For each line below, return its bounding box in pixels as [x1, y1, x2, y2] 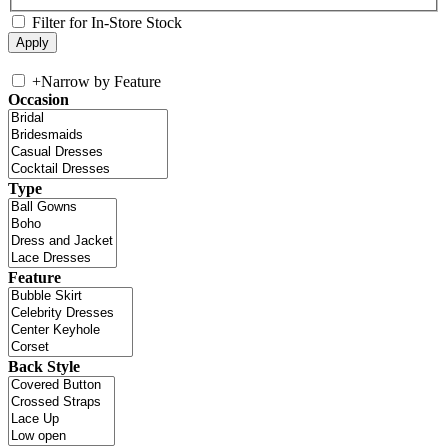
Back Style [8, 357, 80, 375]
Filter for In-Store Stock [32, 13, 182, 31]
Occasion [8, 90, 69, 108]
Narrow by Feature [41, 72, 161, 90]
